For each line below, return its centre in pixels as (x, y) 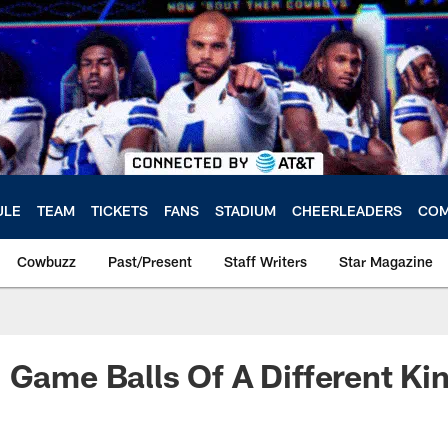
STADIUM (245, 210)
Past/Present (150, 261)
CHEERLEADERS (347, 210)
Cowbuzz (46, 261)
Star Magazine (386, 261)
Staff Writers (265, 261)
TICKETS (119, 210)
